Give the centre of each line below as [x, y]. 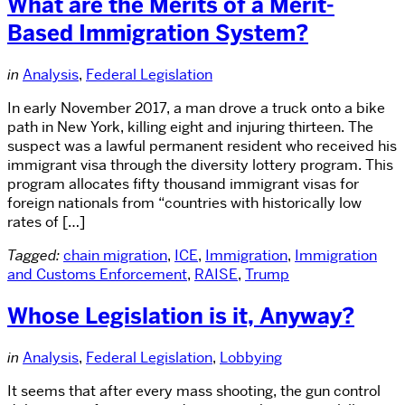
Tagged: [33, 256]
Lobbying [251, 357]
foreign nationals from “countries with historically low [184, 203]
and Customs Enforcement [97, 275]
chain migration [115, 256]
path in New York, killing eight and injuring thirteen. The [190, 127]
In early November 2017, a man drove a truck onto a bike [196, 108]
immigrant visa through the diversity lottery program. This [200, 165]
